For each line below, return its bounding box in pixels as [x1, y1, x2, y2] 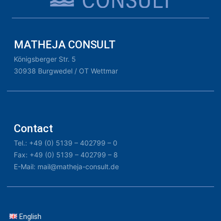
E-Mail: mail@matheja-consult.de [14, 162, 119, 171]
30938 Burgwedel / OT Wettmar [14, 66, 118, 75]
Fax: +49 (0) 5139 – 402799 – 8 [14, 150, 118, 159]
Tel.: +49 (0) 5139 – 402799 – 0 [14, 138, 117, 147]
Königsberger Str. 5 [14, 54, 76, 63]
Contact [14, 122, 53, 135]
